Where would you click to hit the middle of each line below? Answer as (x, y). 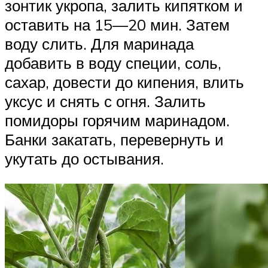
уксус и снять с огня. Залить (105, 101)
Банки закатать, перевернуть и (114, 139)
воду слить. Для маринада (99, 44)
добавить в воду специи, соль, (113, 63)
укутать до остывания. (84, 159)
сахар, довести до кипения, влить (124, 82)
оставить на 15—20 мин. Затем (117, 25)
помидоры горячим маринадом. (117, 120)
